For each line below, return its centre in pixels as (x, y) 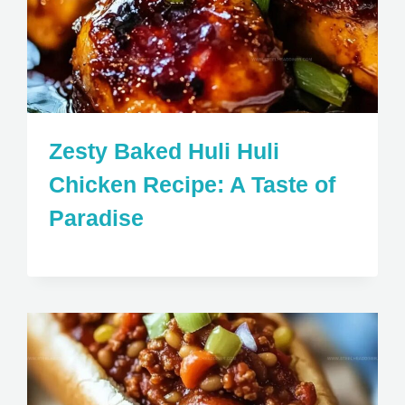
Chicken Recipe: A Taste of (193, 184)
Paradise (97, 217)
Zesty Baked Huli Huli (165, 151)
